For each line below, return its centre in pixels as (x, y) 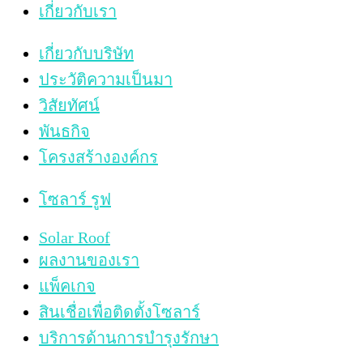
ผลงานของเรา (89, 260)
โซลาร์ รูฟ (75, 199)
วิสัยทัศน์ (69, 105)
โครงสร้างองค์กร (98, 157)
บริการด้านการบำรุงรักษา (129, 337)
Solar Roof (75, 237)
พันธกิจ (64, 131)
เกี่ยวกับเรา (78, 11)
